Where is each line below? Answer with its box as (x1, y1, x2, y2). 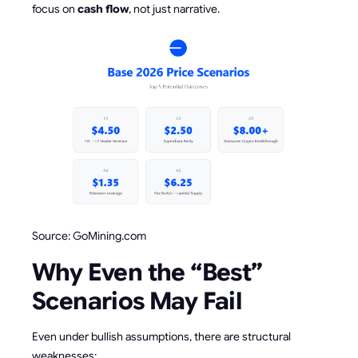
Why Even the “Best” (32, 257, 263, 288)
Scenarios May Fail (32, 286, 242, 317)
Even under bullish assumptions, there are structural (32, 329, 291, 344)
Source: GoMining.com (32, 229, 146, 244)
